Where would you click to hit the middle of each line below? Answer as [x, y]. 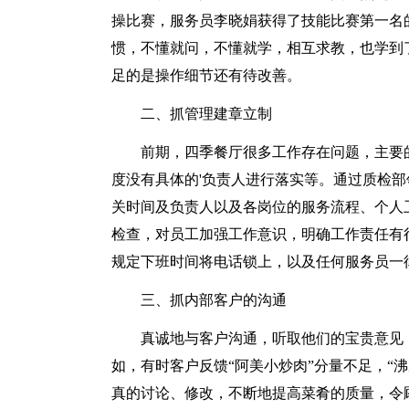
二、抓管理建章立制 [206, 114]
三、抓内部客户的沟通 [214, 300]
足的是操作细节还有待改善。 [206, 75]
